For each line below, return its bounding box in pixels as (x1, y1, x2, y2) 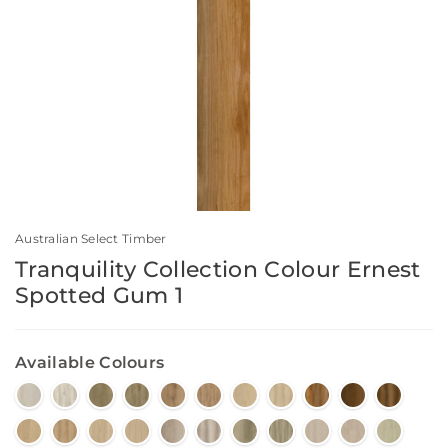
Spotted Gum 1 (15, 282, 184, 310)
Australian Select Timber (15, 231, 167, 247)
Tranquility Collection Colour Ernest (15, 256, 421, 284)
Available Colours (15, 353, 165, 373)
